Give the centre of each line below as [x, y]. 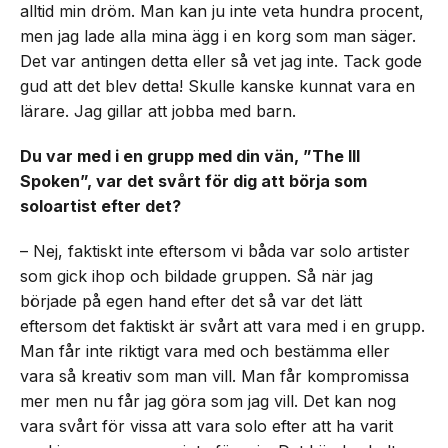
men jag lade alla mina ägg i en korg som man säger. [218, 36]
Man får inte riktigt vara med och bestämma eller [205, 351]
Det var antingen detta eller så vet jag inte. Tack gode [221, 61]
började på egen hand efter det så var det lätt [191, 301]
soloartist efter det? [100, 206]
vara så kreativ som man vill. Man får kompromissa [214, 376]
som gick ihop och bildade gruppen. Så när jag [196, 276]
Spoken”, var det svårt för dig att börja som [193, 181]
